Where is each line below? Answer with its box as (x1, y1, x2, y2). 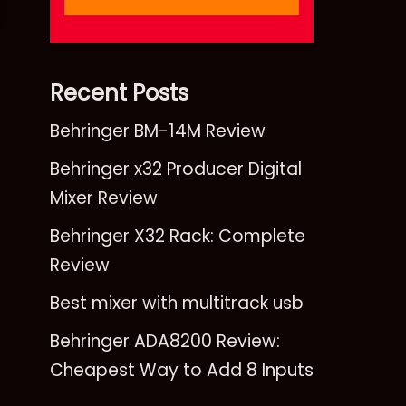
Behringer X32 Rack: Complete (50, 223, 305, 248)
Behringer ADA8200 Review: (50, 328, 280, 353)
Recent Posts (50, 77, 188, 108)
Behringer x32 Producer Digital (50, 156, 302, 181)
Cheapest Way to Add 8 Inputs (50, 357, 314, 382)
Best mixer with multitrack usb (50, 290, 304, 315)
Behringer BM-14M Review (50, 118, 266, 143)
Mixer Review (50, 185, 158, 210)
